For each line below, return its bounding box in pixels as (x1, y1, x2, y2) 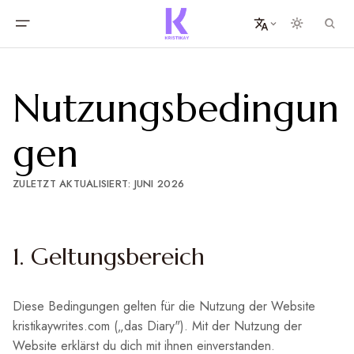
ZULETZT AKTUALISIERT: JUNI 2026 (13, 176, 185, 191)
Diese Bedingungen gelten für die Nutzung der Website (13, 297, 315, 315)
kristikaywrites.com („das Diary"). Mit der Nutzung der (13, 317, 302, 335)
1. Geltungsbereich (13, 242, 205, 271)
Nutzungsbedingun (13, 85, 339, 132)
